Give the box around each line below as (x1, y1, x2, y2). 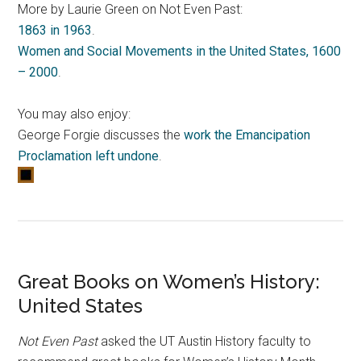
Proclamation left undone (18, 147, 160, 164)
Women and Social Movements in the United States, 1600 (18, 43, 342, 59)
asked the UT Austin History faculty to (101, 333, 312, 349)
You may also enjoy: (18, 106, 131, 122)
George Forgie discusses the (18, 127, 185, 143)
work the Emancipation (184, 127, 311, 143)
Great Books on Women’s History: (18, 269, 321, 293)
